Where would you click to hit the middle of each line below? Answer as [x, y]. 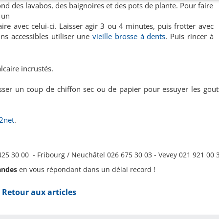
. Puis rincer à [189, 36]
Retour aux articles [39, 192]
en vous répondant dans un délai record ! [87, 169]
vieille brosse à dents [129, 36]
